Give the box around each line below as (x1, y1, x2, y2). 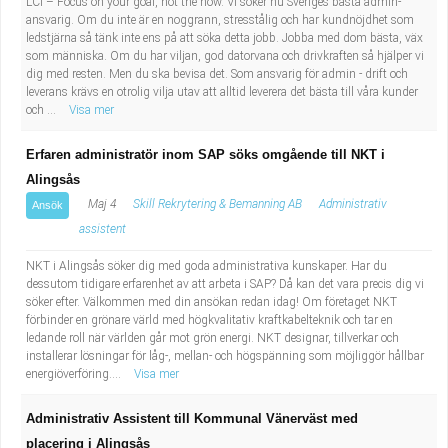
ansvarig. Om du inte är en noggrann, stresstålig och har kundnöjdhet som (26, 13, 414, 27)
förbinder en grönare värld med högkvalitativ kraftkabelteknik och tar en (26, 313, 393, 327)
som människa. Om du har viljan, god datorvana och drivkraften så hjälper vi (26, 49, 424, 63)
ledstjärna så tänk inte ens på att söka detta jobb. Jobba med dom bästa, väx (26, 31, 423, 45)
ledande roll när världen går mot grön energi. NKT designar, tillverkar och (26, 331, 399, 345)
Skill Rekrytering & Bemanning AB (133, 197, 302, 211)
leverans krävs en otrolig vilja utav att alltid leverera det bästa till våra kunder (26, 85, 418, 99)
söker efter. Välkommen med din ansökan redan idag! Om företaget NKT (26, 295, 397, 309)
